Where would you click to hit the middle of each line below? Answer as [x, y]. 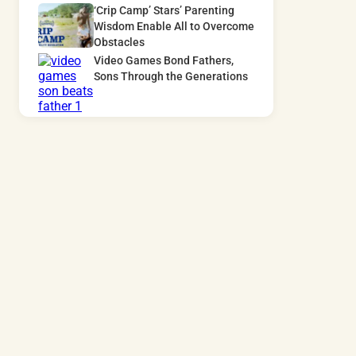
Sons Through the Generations [171, 77]
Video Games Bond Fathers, [164, 61]
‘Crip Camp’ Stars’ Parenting [164, 11]
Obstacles [119, 43]
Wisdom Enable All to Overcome [174, 27]
